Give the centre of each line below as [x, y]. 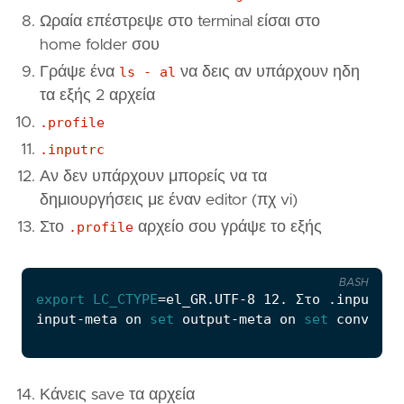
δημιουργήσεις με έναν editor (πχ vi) [169, 200]
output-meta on [239, 319]
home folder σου [100, 45]
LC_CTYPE [125, 299]
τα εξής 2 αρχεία [97, 95]
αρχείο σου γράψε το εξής [228, 227]
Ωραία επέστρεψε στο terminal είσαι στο [180, 21]
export [60, 299]
